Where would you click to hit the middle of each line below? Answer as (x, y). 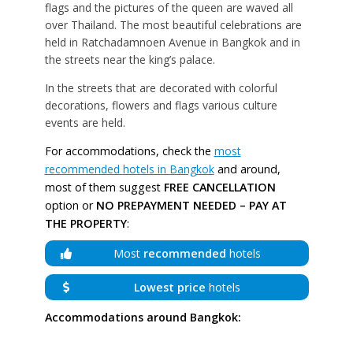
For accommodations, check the (129, 151)
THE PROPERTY (85, 224)
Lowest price (169, 288)
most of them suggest (104, 188)
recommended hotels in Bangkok (129, 169)
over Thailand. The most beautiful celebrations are (173, 25)
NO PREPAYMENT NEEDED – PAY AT (191, 206)
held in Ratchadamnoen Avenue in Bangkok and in (172, 43)
